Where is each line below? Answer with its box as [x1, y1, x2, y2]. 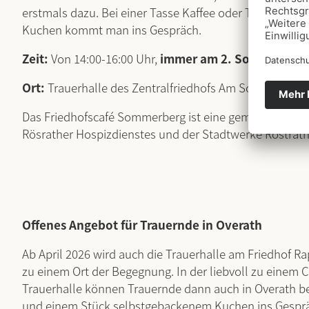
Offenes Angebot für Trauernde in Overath [22, 216, 262, 234]
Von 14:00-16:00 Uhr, [51, 50, 160, 68]
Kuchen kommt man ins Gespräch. [22, 21, 201, 39]
